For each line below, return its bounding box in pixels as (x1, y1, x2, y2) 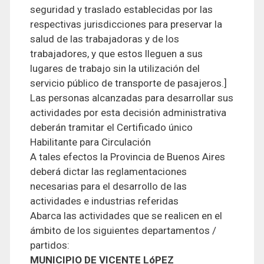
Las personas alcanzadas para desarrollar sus (30, 92, 233, 104)
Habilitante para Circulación (30, 136, 151, 148)
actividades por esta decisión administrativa (30, 107, 226, 118)
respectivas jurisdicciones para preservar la (30, 18, 222, 30)
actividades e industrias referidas (30, 195, 179, 207)
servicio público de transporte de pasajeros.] (30, 77, 227, 89)
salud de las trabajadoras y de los (30, 33, 179, 45)
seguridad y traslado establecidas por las (30, 4, 213, 15)
